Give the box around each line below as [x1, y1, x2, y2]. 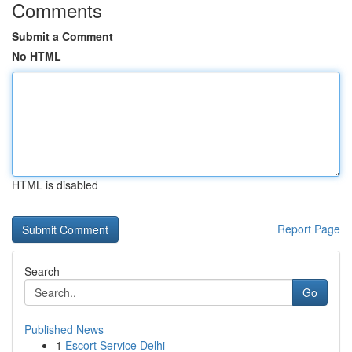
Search [24, 263, 60, 279]
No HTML [12, 48, 61, 64]
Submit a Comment [12, 28, 113, 44]
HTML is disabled [12, 177, 98, 192]
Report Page [277, 221, 340, 236]
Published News [24, 321, 104, 337]
